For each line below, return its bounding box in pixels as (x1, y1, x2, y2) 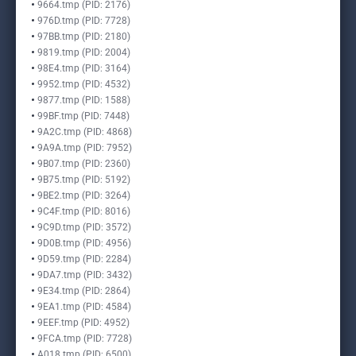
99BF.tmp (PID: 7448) (37, 110, 130, 122)
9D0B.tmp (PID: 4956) (37, 238, 131, 249)
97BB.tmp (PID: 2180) (37, 31, 130, 42)
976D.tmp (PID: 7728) (37, 15, 130, 26)
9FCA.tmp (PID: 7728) (37, 333, 132, 344)
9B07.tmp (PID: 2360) (37, 158, 130, 169)
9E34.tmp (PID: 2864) (37, 285, 130, 296)
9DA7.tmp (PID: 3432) (37, 269, 132, 281)
